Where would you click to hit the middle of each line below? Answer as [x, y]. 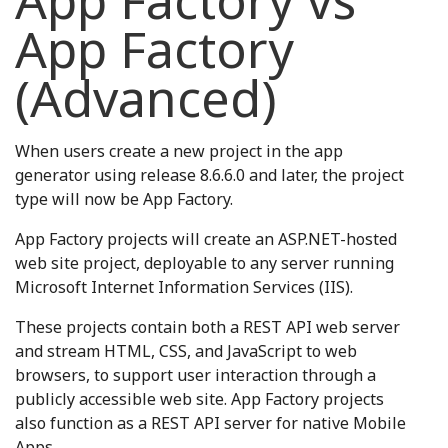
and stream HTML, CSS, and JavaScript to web [186, 351]
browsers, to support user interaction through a [195, 375]
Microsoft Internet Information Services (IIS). [184, 287]
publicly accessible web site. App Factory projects [199, 399]
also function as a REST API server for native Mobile [210, 423]
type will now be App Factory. [124, 199]
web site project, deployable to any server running [204, 263]
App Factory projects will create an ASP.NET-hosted [206, 239]
